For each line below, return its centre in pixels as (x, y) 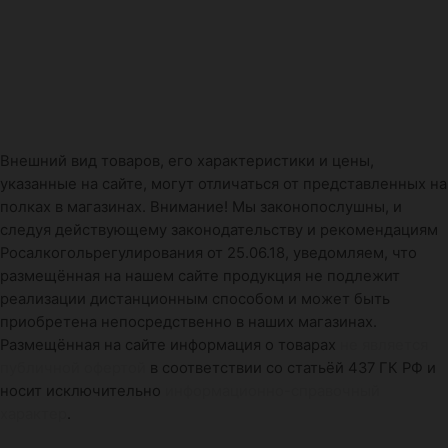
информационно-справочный (272, 390)
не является (384, 344)
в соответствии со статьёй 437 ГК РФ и (293, 367)
